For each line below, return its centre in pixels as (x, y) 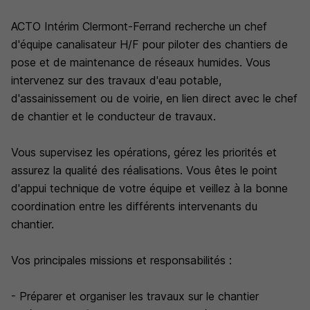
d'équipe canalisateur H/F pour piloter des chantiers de (149, 44)
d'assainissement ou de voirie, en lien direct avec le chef (154, 98)
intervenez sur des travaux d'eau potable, (116, 80)
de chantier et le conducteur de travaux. (113, 116)
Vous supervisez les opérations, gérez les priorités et (144, 152)
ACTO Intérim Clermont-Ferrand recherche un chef (139, 26)
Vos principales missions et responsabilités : (121, 260)
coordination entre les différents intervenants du (134, 206)
